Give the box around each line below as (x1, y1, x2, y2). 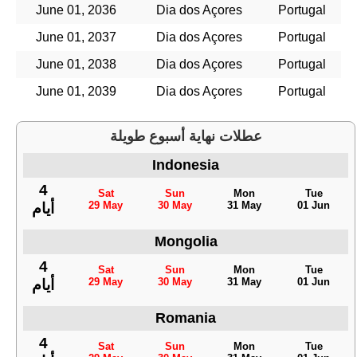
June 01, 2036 (35, 2, 116, 17)
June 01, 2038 (35, 57, 116, 71)
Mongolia (154, 233, 218, 249)
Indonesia (152, 156, 219, 173)
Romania (155, 309, 216, 326)
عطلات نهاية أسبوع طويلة (109, 127, 262, 144)
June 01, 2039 (35, 84, 116, 98)
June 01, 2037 (35, 29, 116, 44)
